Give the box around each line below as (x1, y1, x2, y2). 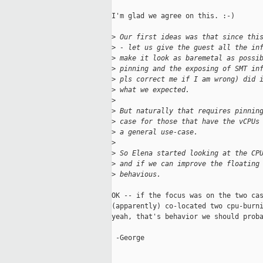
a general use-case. (116, 128, 198, 137)
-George (112, 234, 144, 242)
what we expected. (116, 86, 190, 95)
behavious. (116, 170, 161, 179)
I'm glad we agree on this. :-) (112, 12, 235, 21)
